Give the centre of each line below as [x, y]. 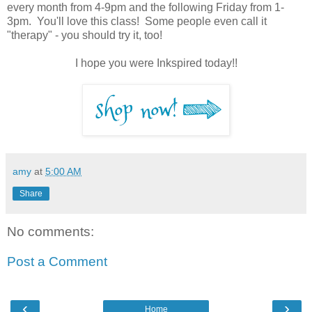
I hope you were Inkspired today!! [156, 63]
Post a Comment [57, 262]
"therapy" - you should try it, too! [85, 36]
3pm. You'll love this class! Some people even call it [137, 22]
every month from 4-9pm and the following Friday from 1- [146, 8]
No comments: [50, 231]
